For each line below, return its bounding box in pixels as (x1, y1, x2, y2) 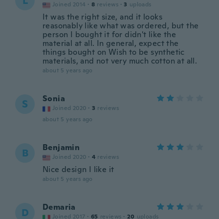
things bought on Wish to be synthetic (43, 47, 185, 57)
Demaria (43, 202, 76, 212)
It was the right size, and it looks (43, 12, 162, 22)
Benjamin (43, 142, 80, 153)
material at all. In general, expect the (43, 38, 179, 48)
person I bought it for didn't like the (43, 29, 176, 40)
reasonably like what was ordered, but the (43, 21, 199, 31)
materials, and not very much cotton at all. (43, 56, 197, 66)
